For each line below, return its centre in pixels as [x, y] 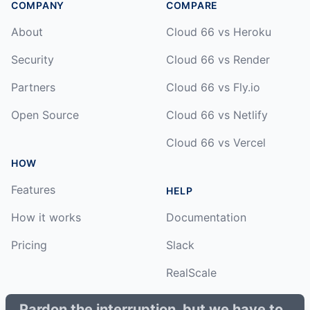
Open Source [45, 115]
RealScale [191, 272]
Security [33, 59]
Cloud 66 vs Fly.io [213, 87]
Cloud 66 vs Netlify [217, 115]
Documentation [206, 217]
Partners [33, 87]
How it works [46, 217]
